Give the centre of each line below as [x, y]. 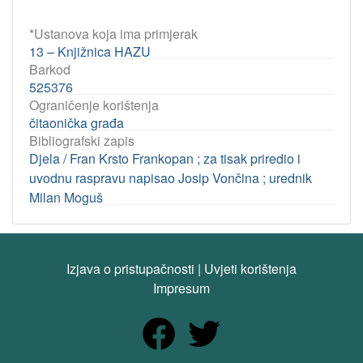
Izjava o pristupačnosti [130, 269]
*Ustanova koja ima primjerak [113, 34]
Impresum [181, 288]
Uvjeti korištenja [250, 269]
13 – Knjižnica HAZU [90, 51]
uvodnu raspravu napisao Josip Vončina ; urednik [171, 178]
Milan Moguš [66, 197]
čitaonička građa [77, 123]
